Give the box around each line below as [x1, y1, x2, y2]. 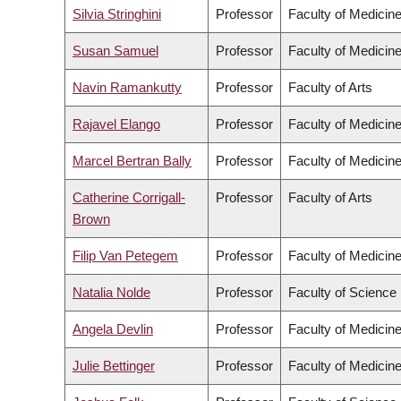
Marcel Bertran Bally [73, 153, 192, 169]
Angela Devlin [73, 321, 153, 337]
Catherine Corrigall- [73, 190, 185, 206]
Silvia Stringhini [73, 6, 161, 22]
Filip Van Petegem [73, 248, 178, 264]
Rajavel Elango [73, 116, 160, 132]
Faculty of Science [288, 285, 397, 301]
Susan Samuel [73, 43, 158, 59]
